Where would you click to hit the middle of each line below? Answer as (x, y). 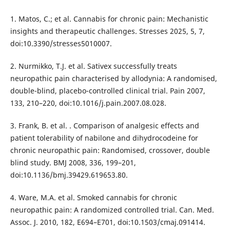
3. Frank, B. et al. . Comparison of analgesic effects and (104, 125)
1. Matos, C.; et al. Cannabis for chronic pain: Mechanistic (109, 18)
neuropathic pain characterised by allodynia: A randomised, (113, 78)
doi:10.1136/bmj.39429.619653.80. (69, 175)
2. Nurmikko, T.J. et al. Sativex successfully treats (93, 66)
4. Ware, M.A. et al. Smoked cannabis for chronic (93, 197)
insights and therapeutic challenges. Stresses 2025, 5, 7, (107, 31)
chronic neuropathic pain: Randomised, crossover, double (110, 150)
